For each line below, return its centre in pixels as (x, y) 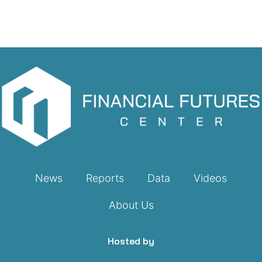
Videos (210, 178)
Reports (105, 178)
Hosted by (131, 241)
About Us (131, 205)
